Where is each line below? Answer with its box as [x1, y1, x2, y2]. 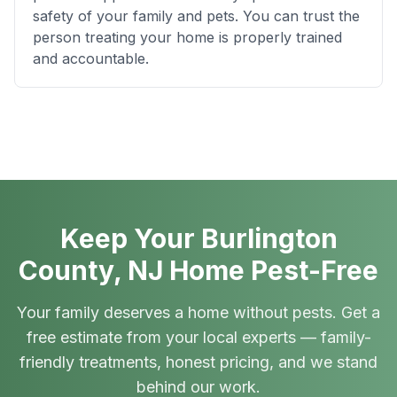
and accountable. [33, 50, 149, 67]
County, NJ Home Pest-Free [19, 254, 378, 286]
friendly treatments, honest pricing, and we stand [19, 353, 378, 371]
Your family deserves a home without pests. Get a [17, 303, 380, 322]
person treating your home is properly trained [33, 28, 342, 46]
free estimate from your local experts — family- [26, 328, 371, 346]
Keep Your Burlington [59, 222, 338, 254]
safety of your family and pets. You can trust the [33, 7, 360, 25]
